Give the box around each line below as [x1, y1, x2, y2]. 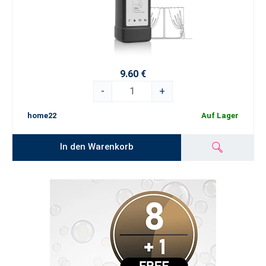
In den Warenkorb [60, 141, 134, 152]
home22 [27, 111, 56, 121]
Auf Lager [201, 111, 239, 121]
